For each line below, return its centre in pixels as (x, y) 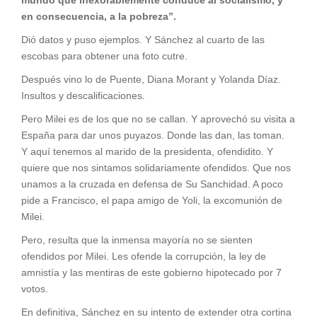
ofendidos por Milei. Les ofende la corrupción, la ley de (144, 256)
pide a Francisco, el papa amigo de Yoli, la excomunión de (152, 200)
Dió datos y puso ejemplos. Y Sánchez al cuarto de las (143, 39)
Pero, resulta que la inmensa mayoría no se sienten (137, 240)
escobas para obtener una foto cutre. (104, 56)
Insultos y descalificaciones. (83, 95)
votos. (35, 288)
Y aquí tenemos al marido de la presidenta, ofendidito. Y (147, 151)
